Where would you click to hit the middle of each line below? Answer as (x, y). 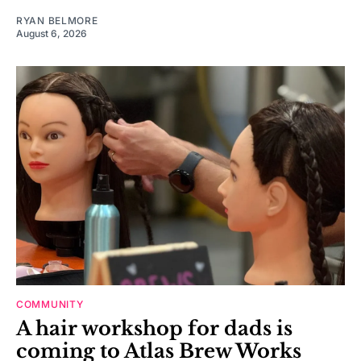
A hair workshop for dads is (154, 328)
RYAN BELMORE (57, 20)
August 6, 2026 (52, 33)
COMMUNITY (50, 304)
